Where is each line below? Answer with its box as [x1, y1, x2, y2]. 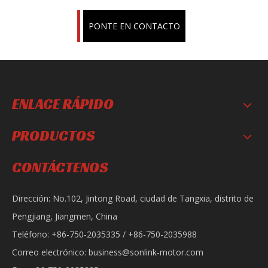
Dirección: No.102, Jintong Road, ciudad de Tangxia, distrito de [12, 193, 254, 204]
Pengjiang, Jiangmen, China [12, 211, 117, 222]
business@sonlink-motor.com [89, 246, 203, 258]
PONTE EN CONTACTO [88, 20, 180, 32]
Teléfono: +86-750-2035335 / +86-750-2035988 [12, 229, 197, 240]
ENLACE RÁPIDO [12, 95, 114, 113]
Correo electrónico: [12, 246, 89, 258]
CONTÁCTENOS [12, 159, 108, 176]
